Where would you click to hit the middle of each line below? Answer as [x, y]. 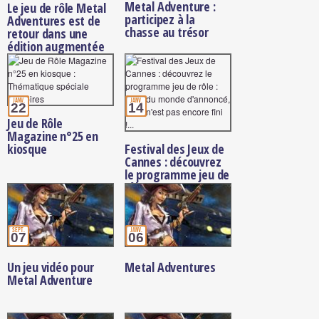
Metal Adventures [170, 267]
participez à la [160, 19]
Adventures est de [54, 20]
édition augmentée [56, 46]
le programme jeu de [177, 174]
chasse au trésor [167, 32]
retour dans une [48, 33]
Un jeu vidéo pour [51, 267]
